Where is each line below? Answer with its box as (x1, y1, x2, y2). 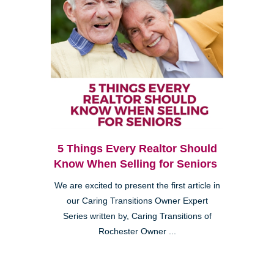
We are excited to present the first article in (54, 180, 220, 190)
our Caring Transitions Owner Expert (66, 196, 208, 206)
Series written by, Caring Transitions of (62, 211, 212, 221)
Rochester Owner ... (98, 226, 176, 236)
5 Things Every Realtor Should (57, 142, 217, 155)
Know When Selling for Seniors (54, 157, 220, 170)
